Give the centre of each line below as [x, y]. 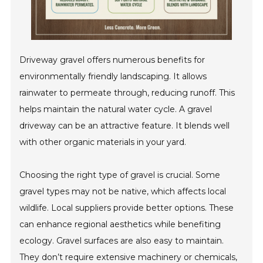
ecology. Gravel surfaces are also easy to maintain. [122, 241]
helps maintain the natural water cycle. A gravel [116, 109]
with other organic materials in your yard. [103, 142]
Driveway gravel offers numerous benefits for [112, 60]
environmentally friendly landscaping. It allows [113, 77]
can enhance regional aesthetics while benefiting [120, 225]
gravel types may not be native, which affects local [123, 192]
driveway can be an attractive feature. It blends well [125, 126]
